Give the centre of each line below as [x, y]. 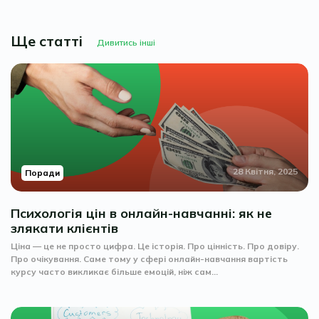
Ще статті [47, 41]
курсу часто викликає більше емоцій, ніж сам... [114, 272]
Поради [42, 173]
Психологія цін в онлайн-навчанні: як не [141, 214]
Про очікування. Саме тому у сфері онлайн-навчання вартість [149, 259]
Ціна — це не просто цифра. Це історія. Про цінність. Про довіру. [155, 246]
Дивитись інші [126, 43]
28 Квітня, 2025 [265, 172]
